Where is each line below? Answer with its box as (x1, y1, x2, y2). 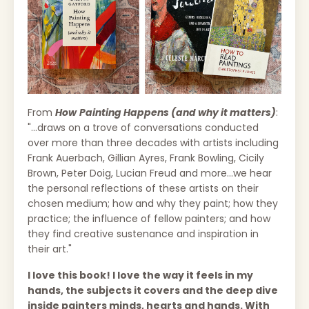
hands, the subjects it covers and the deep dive (28, 283, 278, 298)
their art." (28, 242, 72, 257)
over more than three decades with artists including (28, 136, 279, 150)
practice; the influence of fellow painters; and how (28, 212, 270, 226)
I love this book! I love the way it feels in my (28, 268, 253, 283)
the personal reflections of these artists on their (28, 181, 259, 196)
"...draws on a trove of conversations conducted (28, 121, 259, 135)
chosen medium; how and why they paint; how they (28, 197, 278, 211)
